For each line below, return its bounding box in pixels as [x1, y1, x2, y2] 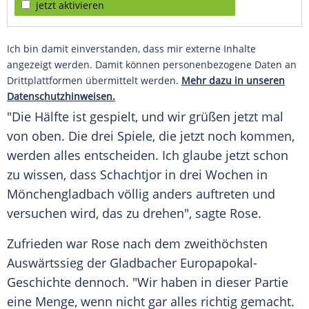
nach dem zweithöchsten [119, 235, 268, 252]
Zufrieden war [7, 235, 91, 252]
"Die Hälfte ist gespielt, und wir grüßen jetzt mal [7, 108, 283, 126]
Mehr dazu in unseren [181, 74, 285, 88]
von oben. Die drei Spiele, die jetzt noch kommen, [7, 128, 295, 145]
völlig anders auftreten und [114, 186, 275, 203]
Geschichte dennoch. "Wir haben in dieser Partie [7, 274, 288, 291]
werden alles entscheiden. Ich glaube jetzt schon [7, 147, 288, 164]
